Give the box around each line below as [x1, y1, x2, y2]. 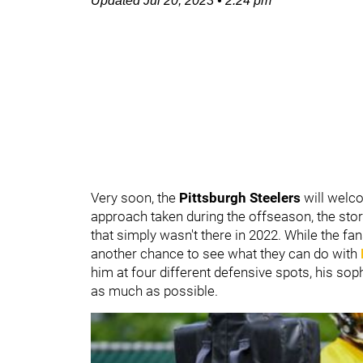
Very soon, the [91, 190, 179, 206]
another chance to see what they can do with [91, 246, 361, 262]
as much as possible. [91, 283, 218, 299]
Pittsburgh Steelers [179, 190, 304, 206]
